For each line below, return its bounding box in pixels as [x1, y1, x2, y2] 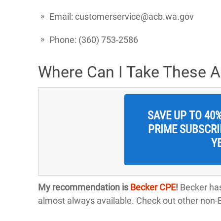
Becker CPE [130, 182, 176, 193]
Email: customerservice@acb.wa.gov [49, 11, 194, 22]
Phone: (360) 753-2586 [49, 35, 138, 45]
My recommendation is [38, 182, 130, 193]
